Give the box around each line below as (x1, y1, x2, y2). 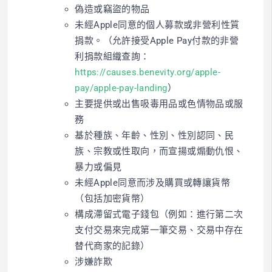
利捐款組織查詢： (75, 51, 150, 63)
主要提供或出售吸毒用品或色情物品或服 (75, 98, 243, 110)
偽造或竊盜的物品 (75, 4, 150, 15)
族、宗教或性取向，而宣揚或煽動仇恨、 (75, 146, 243, 157)
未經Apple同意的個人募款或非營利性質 (75, 19, 240, 31)
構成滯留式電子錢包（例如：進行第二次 (75, 209, 243, 220)
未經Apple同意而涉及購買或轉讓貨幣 (75, 177, 231, 189)
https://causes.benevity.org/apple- (75, 67, 221, 78)
